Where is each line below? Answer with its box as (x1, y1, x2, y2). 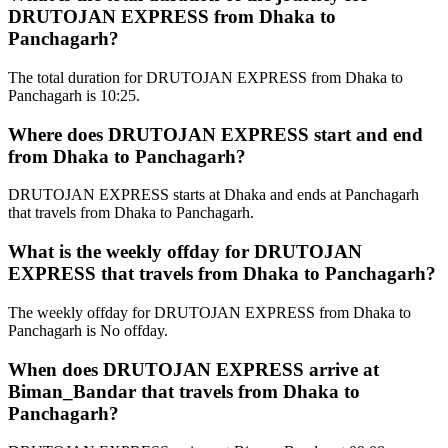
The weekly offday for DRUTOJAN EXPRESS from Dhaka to (8, 303, 411, 321)
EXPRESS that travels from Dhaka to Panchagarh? (8, 263, 436, 285)
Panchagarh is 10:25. (8, 86, 140, 104)
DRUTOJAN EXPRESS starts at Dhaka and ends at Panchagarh (8, 186, 419, 204)
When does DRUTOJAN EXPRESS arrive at (8, 358, 379, 380)
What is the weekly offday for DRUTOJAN (8, 241, 362, 263)
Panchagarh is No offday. (8, 321, 168, 339)
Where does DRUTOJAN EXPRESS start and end (8, 123, 423, 145)
